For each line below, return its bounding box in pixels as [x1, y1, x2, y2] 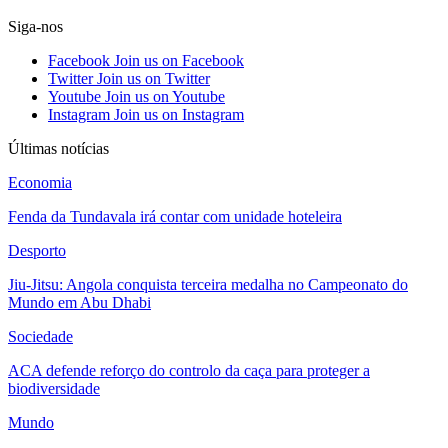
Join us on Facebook [114, 51, 244, 69]
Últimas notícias [8, 139, 109, 157]
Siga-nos [8, 17, 63, 35]
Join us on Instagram [114, 105, 244, 123]
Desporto [8, 241, 66, 259]
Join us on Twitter [97, 69, 210, 87]
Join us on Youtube [105, 87, 225, 105]
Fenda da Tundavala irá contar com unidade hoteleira [8, 207, 342, 225]
